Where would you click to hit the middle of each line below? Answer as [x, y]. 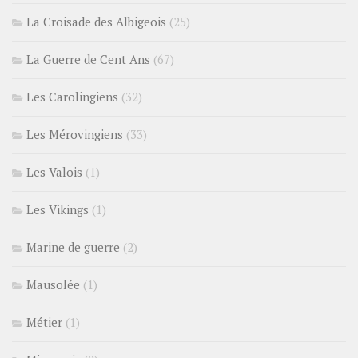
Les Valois [54, 172]
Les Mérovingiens [75, 135]
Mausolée [53, 285]
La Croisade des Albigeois [96, 22]
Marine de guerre [73, 247]
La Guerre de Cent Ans [88, 60]
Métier [44, 322]
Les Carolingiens [72, 97]
